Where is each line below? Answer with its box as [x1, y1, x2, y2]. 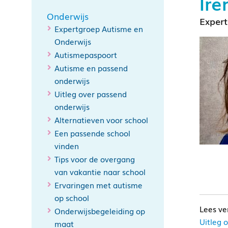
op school [54, 192, 89, 203]
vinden [54, 140, 79, 151]
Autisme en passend [54, 62, 128, 73]
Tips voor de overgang [54, 153, 135, 164]
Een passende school [54, 127, 130, 138]
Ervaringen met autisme [54, 179, 142, 190]
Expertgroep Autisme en [54, 23, 143, 34]
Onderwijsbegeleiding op [54, 205, 145, 216]
